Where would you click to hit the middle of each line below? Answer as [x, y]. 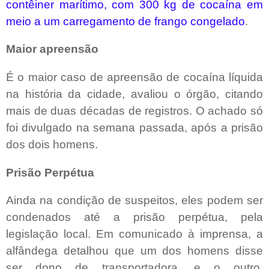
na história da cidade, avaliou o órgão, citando [134, 94]
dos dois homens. [52, 144]
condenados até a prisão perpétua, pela [134, 217]
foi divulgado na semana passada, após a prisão [134, 127]
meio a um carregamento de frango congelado [125, 21]
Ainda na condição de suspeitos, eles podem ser [134, 201]
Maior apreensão [52, 49]
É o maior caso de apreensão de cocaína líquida [134, 77]
